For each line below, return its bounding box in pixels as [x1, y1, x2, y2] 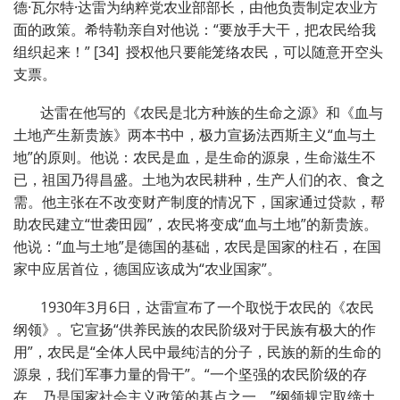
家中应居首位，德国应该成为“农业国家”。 [13, 259, 281, 279]
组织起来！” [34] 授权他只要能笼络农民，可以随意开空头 [13, 42, 383, 62]
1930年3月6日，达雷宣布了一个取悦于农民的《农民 [40, 297, 374, 318]
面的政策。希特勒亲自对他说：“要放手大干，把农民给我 [13, 20, 376, 40]
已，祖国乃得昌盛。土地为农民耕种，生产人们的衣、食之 [13, 170, 385, 190]
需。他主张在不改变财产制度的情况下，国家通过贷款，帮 [13, 192, 385, 212]
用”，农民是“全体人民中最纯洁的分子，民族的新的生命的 [13, 342, 381, 362]
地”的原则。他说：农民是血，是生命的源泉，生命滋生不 [13, 147, 376, 168]
